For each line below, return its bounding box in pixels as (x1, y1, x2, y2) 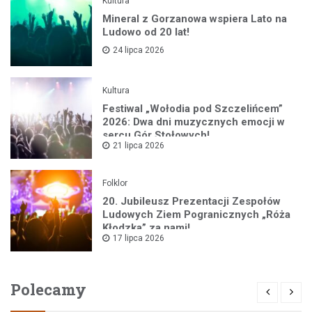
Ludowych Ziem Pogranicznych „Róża (102, 208, 291, 221)
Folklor (102, 178, 128, 189)
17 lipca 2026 (113, 233, 165, 244)
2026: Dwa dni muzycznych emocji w (102, 116, 286, 129)
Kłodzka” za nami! (102, 221, 191, 235)
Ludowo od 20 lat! (102, 26, 190, 39)
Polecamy (10, 279, 86, 299)
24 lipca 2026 (113, 45, 165, 56)
